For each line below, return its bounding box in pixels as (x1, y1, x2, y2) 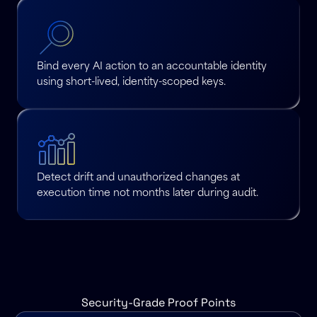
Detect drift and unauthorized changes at (37, 170, 241, 183)
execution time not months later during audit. (37, 185, 259, 199)
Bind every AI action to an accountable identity (37, 58, 267, 71)
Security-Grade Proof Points (81, 295, 236, 311)
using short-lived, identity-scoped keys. (37, 74, 226, 87)
